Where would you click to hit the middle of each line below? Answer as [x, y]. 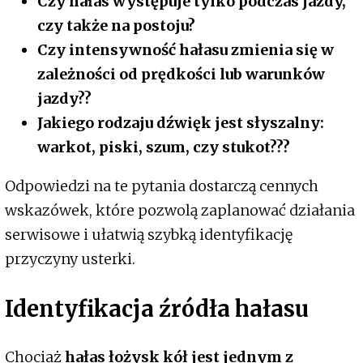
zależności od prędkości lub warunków [181, 75]
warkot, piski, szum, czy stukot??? [164, 147]
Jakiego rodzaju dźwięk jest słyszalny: [181, 123]
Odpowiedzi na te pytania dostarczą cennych [162, 186]
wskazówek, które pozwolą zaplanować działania [180, 211]
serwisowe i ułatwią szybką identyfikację [149, 235]
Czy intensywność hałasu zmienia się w [186, 50]
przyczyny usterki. [70, 259]
